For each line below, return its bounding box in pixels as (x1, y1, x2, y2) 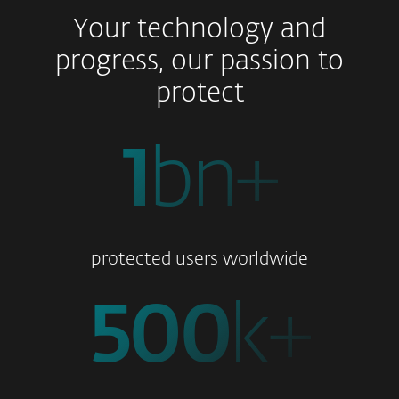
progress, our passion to (55, 49, 344, 76)
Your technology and (73, 17, 326, 44)
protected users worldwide (91, 250, 308, 268)
